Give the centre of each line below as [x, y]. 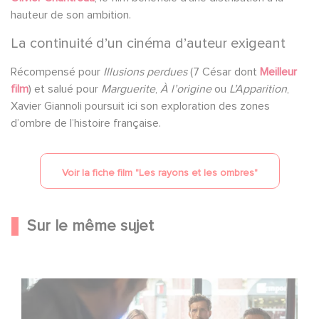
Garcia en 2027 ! [61, 304]
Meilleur [278, 72]
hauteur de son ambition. [71, 15]
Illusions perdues [145, 72]
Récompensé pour [57, 72]
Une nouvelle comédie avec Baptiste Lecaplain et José [155, 287]
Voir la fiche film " [100, 172]
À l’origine [186, 89]
